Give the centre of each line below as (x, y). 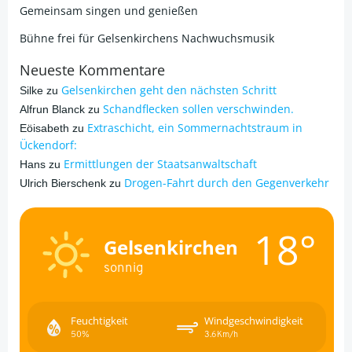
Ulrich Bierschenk (63, 183)
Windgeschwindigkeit (254, 321)
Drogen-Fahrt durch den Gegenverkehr (227, 183)
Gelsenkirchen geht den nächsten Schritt (169, 90)
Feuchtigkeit (99, 321)
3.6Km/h (221, 334)
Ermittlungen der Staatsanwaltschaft (160, 164)
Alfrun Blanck (52, 110)
